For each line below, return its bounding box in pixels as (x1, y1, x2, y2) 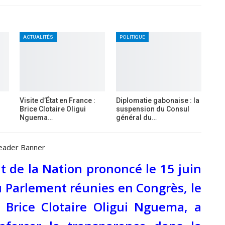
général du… (116, 114, 157, 122)
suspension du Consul (116, 105, 189, 114)
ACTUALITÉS (23, 34, 54, 40)
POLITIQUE (119, 34, 145, 40)
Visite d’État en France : (20, 96, 96, 105)
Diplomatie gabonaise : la (116, 96, 199, 105)
